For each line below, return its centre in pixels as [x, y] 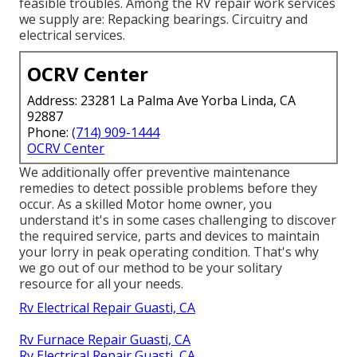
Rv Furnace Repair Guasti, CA [105, 340]
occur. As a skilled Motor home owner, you [146, 204]
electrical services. [73, 35]
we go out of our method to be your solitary [151, 268]
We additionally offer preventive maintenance [155, 173]
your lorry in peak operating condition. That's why [169, 252]
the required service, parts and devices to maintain [170, 236]
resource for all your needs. [102, 284]
